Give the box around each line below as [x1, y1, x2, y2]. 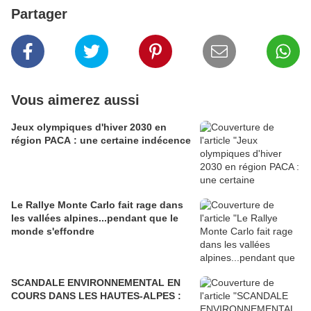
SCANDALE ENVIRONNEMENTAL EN [11, 277, 180, 288]
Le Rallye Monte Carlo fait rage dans [11, 199, 183, 210]
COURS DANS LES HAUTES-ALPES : [11, 290, 181, 301]
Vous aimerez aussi [11, 92, 140, 108]
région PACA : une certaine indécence [11, 135, 191, 146]
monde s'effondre [11, 226, 94, 237]
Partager [11, 6, 67, 22]
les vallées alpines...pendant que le [11, 212, 178, 224]
